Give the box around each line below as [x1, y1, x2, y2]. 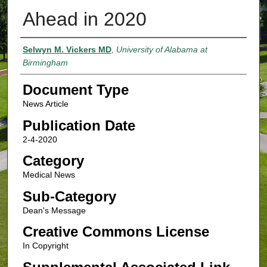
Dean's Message [22, 205, 86, 215]
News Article [22, 98, 69, 108]
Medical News [22, 170, 75, 180]
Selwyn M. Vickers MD [22, 45, 111, 55]
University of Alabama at [116, 45, 207, 55]
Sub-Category [22, 188, 116, 204]
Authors [20, 41, 69, 58]
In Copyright [22, 241, 69, 251]
